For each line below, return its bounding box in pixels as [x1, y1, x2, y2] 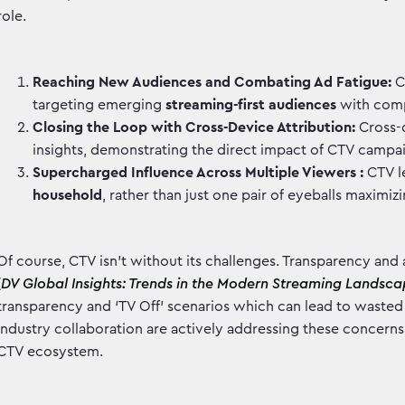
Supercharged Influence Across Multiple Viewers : [33, 165, 363, 180]
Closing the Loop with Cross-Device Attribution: [33, 120, 355, 135]
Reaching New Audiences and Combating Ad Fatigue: [33, 75, 391, 89]
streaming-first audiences [162, 98, 340, 112]
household [33, 188, 102, 202]
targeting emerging [33, 98, 162, 112]
